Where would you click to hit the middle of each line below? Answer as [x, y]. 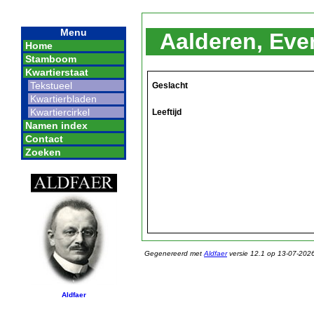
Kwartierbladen [63, 99]
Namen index [56, 125]
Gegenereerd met [174, 253]
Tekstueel [51, 86]
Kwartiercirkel [60, 112]
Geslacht [170, 85]
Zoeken [43, 152]
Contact [44, 139]
